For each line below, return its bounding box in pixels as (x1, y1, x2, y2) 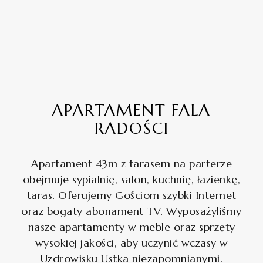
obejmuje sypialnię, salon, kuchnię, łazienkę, (22, 173, 241, 186)
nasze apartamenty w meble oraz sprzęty (28, 220, 235, 234)
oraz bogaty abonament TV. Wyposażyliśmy (21, 204, 242, 218)
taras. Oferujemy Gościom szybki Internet (26, 188, 237, 202)
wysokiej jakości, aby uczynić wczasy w (35, 236, 228, 249)
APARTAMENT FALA (52, 100, 211, 120)
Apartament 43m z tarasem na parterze (31, 157, 232, 170)
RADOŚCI (94, 119, 169, 139)
